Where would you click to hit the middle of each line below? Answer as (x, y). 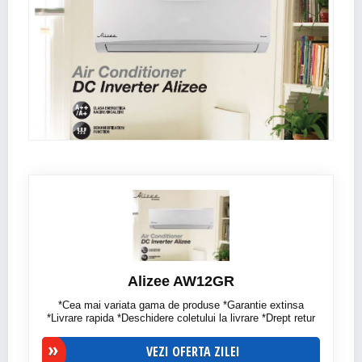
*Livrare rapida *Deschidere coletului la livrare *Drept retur (181, 318)
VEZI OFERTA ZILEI (193, 351)
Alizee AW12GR (181, 281)
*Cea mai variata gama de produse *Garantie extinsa (181, 305)
